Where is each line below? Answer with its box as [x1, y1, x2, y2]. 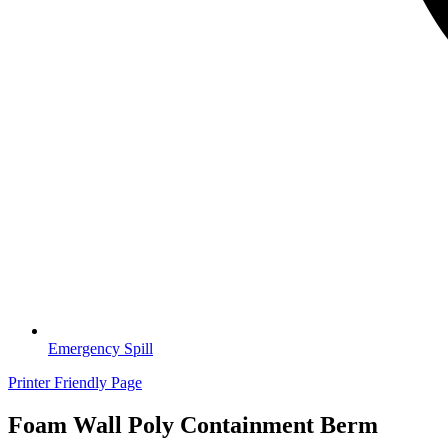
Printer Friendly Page [8, 374, 142, 392]
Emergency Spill [48, 340, 153, 358]
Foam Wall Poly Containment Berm [8, 412, 378, 439]
